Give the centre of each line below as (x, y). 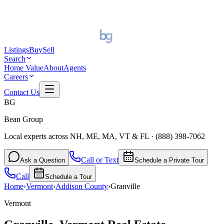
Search (15, 58)
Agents (75, 67)
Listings (16, 49)
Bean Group (23, 119)
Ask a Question (42, 160)
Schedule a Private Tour (169, 160)
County (95, 186)
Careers (16, 76)
